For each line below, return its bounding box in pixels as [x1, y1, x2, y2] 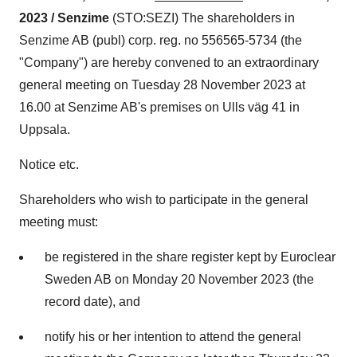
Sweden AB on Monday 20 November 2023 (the [45, 273, 314, 286]
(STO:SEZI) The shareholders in [109, 11, 295, 25]
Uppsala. [19, 123, 70, 136]
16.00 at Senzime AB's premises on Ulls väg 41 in [19, 100, 300, 114]
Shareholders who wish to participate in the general [19, 193, 308, 206]
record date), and [45, 295, 140, 308]
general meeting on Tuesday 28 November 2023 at [19, 78, 305, 92]
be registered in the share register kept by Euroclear [45, 250, 335, 264]
